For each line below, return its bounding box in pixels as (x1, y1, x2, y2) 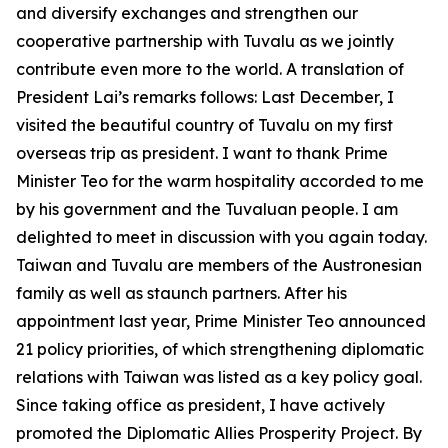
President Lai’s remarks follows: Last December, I (16, 87, 394, 107)
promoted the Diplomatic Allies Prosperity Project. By (16, 423, 422, 443)
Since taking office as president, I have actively (16, 395, 385, 415)
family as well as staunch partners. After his (16, 283, 347, 303)
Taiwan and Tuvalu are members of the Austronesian (16, 255, 422, 275)
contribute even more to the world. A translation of (16, 59, 404, 79)
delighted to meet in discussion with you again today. (16, 227, 427, 247)
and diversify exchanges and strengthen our (16, 3, 358, 23)
